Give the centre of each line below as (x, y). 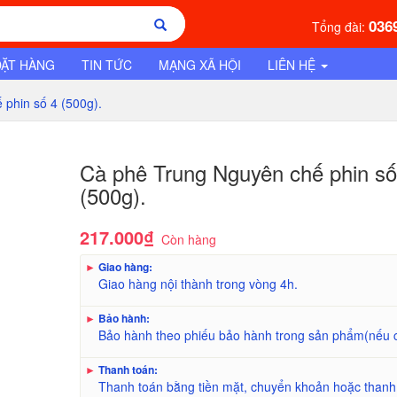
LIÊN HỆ (293, 65)
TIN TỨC (107, 65)
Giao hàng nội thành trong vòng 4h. (198, 284)
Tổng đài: (340, 27)
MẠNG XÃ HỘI (200, 65)
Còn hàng (189, 239)
